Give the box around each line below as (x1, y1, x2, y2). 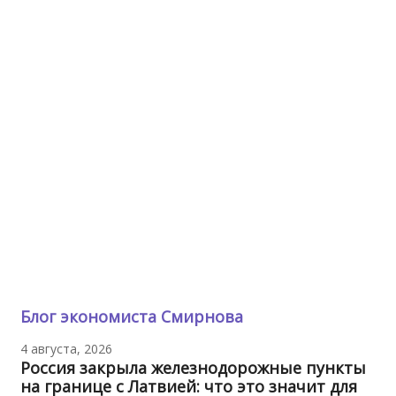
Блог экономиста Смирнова (19, 305, 243, 327)
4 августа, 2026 (19, 339, 112, 357)
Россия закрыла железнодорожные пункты (19, 356, 366, 378)
